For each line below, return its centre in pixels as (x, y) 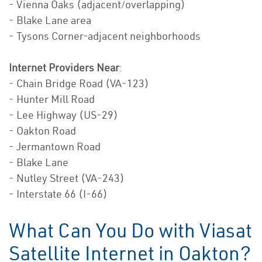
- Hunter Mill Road (52, 99)
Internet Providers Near (64, 68)
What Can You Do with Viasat (130, 231)
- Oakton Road (42, 131)
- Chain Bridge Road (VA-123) (79, 84)
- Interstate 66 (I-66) (58, 194)
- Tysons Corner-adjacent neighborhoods (105, 36)
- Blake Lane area (50, 20)
